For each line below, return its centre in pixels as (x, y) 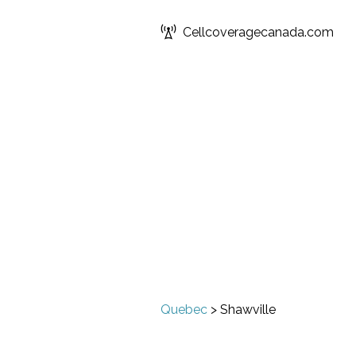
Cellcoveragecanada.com (258, 32)
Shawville (248, 310)
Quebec (184, 310)
